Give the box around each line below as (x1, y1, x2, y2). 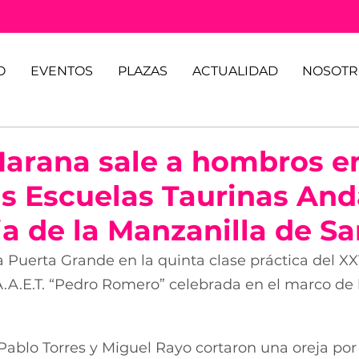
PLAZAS (117, 63, 167, 79)
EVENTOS (30, 63, 93, 79)
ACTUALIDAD (192, 63, 278, 79)
